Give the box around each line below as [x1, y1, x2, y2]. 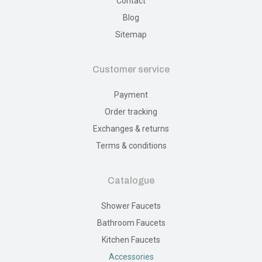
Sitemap [115, 29, 147, 39]
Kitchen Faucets [102, 235, 160, 244]
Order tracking [105, 106, 157, 116]
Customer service [92, 64, 170, 74]
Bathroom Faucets [96, 218, 166, 227]
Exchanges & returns [93, 123, 169, 133]
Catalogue [108, 175, 154, 185]
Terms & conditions [95, 140, 167, 150]
